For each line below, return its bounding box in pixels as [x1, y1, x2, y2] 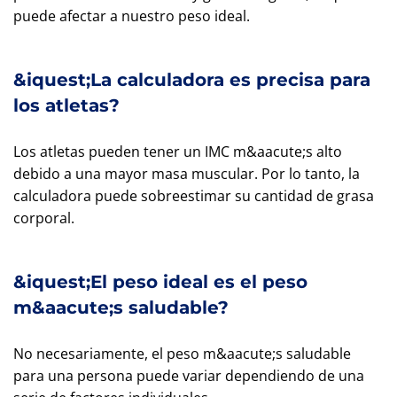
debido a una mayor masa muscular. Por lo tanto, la [13, 164, 360, 183]
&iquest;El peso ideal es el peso [13, 271, 307, 292]
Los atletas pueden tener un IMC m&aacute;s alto [13, 142, 342, 161]
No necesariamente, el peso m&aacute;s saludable [13, 344, 351, 363]
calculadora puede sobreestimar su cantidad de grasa [13, 186, 374, 206]
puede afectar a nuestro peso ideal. [13, 6, 250, 26]
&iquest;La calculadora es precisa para [13, 69, 370, 90]
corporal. [13, 208, 74, 228]
